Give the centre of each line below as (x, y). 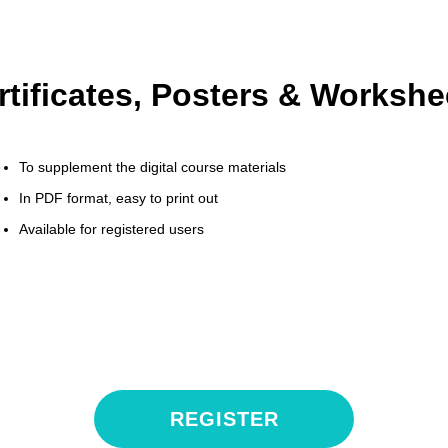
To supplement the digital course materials (152, 166)
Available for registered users (111, 228)
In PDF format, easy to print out (118, 197)
